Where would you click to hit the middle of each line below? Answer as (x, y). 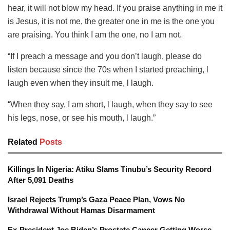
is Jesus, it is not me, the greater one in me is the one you (111, 21)
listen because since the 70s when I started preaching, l (108, 69)
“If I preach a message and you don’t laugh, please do (105, 56)
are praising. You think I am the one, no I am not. (95, 34)
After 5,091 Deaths (41, 180)
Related (23, 142)
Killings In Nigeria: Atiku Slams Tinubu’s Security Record (110, 169)
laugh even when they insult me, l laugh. (81, 83)
